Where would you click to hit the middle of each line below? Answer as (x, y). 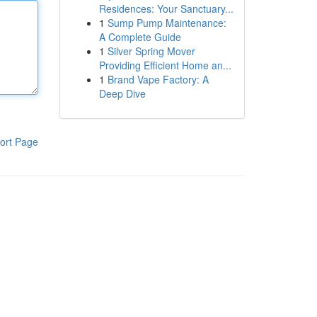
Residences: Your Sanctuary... (166, 8)
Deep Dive (122, 93)
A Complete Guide (140, 37)
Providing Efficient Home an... (165, 65)
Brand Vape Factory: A (158, 79)
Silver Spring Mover (151, 51)
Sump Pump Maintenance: (167, 23)
